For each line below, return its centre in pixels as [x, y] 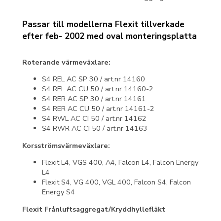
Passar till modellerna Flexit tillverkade [103, 24]
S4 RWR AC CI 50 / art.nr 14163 [95, 129]
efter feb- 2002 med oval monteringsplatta [110, 36]
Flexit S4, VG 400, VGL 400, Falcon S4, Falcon [116, 182]
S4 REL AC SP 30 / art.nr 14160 [93, 79]
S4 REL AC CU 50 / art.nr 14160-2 [98, 89]
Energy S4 [59, 192]
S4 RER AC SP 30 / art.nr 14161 [94, 99]
